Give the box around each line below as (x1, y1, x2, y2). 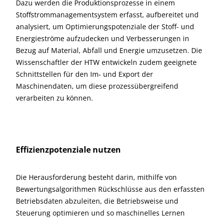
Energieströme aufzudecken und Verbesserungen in (16, 34, 189, 43)
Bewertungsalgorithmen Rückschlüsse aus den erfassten (16, 184, 205, 194)
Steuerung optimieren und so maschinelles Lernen (16, 208, 185, 218)
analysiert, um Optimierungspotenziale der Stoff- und (16, 22, 194, 31)
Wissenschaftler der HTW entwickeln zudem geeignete (16, 57, 197, 67)
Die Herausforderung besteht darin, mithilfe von (16, 172, 177, 182)
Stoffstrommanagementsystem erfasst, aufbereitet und (16, 10, 199, 19)
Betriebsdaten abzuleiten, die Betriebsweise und (16, 196, 178, 206)
